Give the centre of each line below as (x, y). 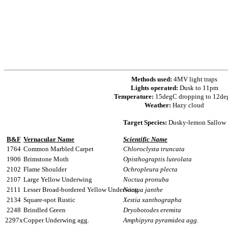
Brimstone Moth (46, 159)
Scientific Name (145, 139)
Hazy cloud (188, 105)
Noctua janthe (143, 190)
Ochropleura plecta (150, 169)
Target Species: (145, 122)
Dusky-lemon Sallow (196, 122)
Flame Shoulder (45, 169)
